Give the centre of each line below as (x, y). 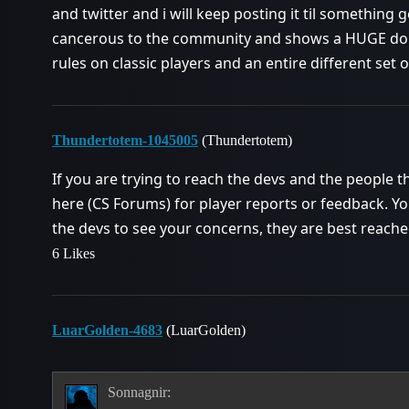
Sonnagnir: (139, 392)
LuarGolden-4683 (107, 330)
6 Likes (73, 253)
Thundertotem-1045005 (125, 140)
